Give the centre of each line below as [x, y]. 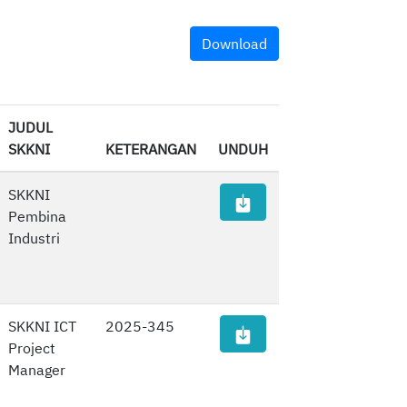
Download [234, 44]
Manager [37, 370]
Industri [34, 238]
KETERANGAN [151, 149]
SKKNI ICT [42, 327]
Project [32, 348]
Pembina [37, 217]
